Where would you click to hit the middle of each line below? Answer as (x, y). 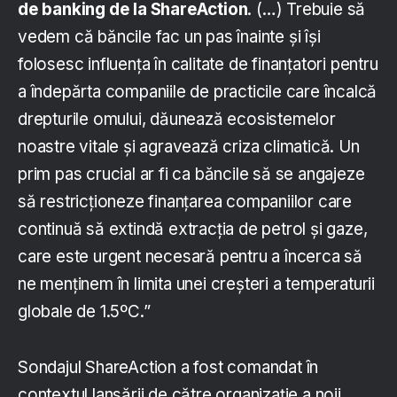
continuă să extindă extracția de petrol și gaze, (193, 229)
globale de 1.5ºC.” (84, 311)
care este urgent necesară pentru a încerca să (191, 256)
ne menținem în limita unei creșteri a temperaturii (197, 284)
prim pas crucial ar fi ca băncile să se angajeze (191, 174)
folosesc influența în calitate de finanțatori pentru (198, 64)
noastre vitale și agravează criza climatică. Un (189, 146)
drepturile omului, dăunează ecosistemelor (177, 119)
